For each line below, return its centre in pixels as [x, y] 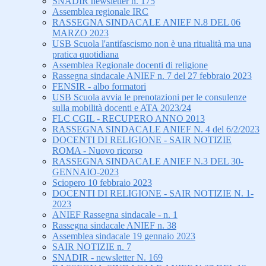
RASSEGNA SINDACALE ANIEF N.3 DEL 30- [148, 161]
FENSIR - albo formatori [99, 87]
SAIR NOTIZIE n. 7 [92, 247]
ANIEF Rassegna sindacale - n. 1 [115, 215]
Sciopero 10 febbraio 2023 [102, 183]
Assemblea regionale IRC [100, 12]
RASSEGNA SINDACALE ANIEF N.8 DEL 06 [146, 23]
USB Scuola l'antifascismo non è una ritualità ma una [152, 44]
